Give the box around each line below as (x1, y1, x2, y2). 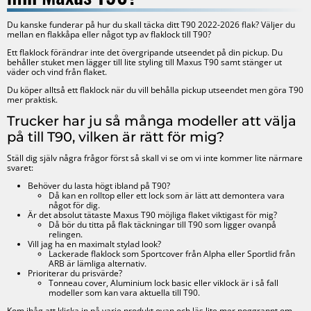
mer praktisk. (7, 93, 58, 106)
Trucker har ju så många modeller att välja (7, 112, 297, 129)
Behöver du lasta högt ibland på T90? (28, 179, 171, 192)
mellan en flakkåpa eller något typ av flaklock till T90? (7, 28, 212, 40)
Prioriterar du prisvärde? (28, 267, 123, 279)
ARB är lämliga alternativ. (49, 257, 147, 269)
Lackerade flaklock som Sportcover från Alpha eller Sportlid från (49, 247, 296, 260)
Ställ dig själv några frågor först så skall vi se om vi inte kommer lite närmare (7, 151, 303, 164)
